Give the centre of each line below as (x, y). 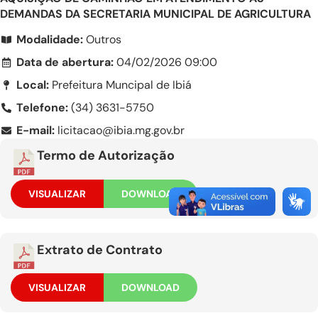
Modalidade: (49, 40)
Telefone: (43, 108)
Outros (102, 40)
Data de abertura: (66, 62)
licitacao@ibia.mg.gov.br (121, 131)
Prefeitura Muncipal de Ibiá (120, 85)
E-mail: (37, 131)
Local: (32, 85)
